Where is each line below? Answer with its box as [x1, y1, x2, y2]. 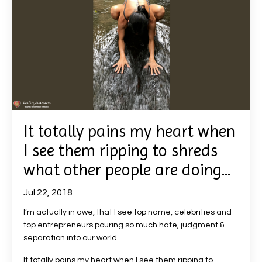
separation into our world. [23, 234, 119, 242]
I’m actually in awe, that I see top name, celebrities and [23, 208, 232, 216]
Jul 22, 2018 [23, 188, 73, 197]
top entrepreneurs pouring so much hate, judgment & [23, 221, 225, 229]
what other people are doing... [23, 160, 230, 180]
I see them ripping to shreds [23, 141, 218, 160]
